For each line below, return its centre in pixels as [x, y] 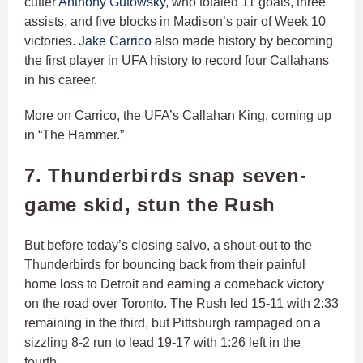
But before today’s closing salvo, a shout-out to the [168, 245]
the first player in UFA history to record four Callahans [177, 60]
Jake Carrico [115, 41]
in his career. [61, 79]
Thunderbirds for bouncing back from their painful [165, 264]
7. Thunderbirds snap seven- [166, 175]
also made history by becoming [242, 41]
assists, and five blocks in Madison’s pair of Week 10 [175, 21]
